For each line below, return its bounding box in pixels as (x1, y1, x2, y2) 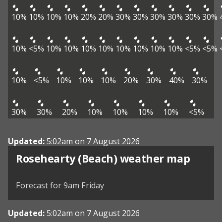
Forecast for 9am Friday (16, 180, 104, 191)
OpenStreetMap (162, 167, 204, 175)
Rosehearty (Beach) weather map (16, 151, 190, 166)
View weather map (34, 146, 109, 158)
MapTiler (129, 167, 152, 175)
